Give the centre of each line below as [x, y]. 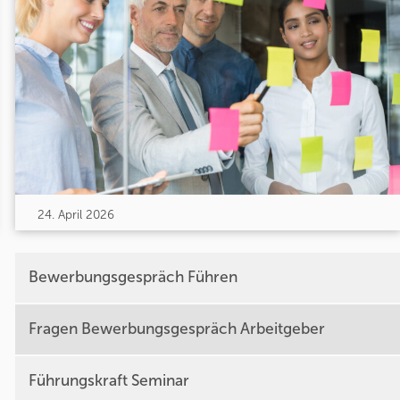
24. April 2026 [75, 214]
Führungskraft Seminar [108, 381]
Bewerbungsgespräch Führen [133, 278]
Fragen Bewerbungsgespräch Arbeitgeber [176, 329]
